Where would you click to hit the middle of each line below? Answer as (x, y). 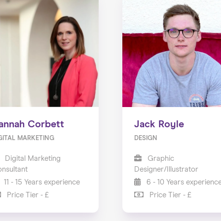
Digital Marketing (32, 158)
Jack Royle (159, 124)
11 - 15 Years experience (41, 182)
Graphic (160, 158)
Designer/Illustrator (166, 169)
